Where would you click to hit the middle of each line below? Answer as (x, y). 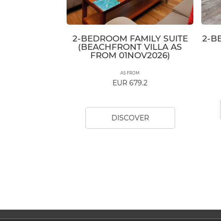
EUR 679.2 (130, 83)
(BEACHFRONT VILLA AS (130, 47)
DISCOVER (130, 118)
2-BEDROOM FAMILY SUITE (130, 39)
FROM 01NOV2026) (130, 55)
